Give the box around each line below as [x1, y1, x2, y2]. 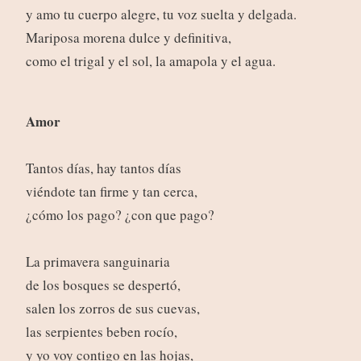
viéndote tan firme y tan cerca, [25, 182, 197, 201]
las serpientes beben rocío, [25, 322, 177, 342]
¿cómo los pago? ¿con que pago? [25, 205, 214, 225]
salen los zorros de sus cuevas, [25, 299, 200, 318]
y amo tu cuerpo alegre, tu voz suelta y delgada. [25, 5, 297, 24]
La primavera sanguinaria [25, 252, 170, 272]
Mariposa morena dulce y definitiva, [25, 28, 231, 48]
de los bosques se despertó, [25, 276, 180, 295]
